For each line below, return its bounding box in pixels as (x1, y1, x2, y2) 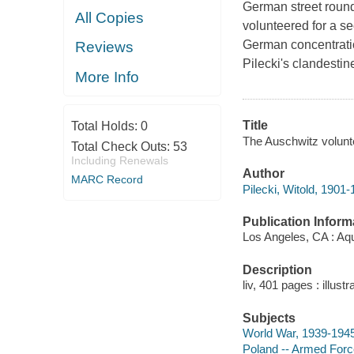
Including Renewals (70, 154, 168, 167)
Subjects (242, 311, 296, 325)
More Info (75, 68, 140, 85)
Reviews (75, 39, 134, 56)
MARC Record (70, 173, 143, 186)
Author (242, 167, 284, 181)
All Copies (75, 9, 145, 26)
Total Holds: (70, 119, 141, 133)
